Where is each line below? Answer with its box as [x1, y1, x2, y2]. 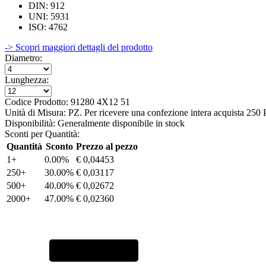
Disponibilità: [5, 118, 58, 128]
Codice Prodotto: [5, 96, 68, 107]
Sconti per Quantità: [5, 128, 80, 139]
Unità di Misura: [5, 107, 66, 118]
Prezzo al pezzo [76, 141, 138, 151]
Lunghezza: [5, 74, 49, 85]
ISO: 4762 [28, 21, 68, 32]
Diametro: [5, 52, 42, 63]
